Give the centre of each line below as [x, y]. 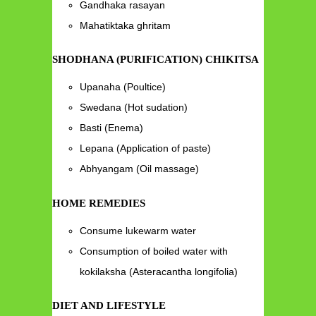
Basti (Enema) [112, 128]
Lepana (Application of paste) [146, 148]
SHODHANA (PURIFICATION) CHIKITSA [156, 60]
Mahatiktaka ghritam [127, 25]
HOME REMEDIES [100, 203]
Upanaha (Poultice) [123, 87]
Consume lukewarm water [138, 230]
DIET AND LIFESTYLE [109, 306]
